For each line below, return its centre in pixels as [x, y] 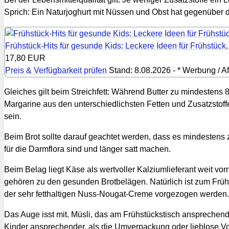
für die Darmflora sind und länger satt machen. [87, 149]
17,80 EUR [25, 58]
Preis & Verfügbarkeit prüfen [56, 70]
